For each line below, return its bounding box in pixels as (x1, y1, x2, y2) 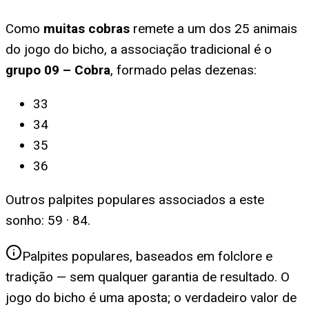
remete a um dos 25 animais (130, 20, 297, 37)
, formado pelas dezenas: (110, 61, 257, 78)
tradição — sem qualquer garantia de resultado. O (6, 268, 290, 285)
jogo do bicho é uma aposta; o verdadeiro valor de (6, 289, 297, 306)
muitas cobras (43, 20, 130, 37)
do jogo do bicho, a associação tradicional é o (6, 41, 272, 57)
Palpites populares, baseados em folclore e (22, 248, 272, 264)
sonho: (6, 212, 44, 228)
